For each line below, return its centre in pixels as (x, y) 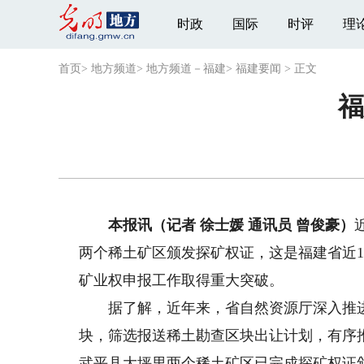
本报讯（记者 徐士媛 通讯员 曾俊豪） (232, 225)
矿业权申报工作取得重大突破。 (182, 280)
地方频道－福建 (186, 69)
